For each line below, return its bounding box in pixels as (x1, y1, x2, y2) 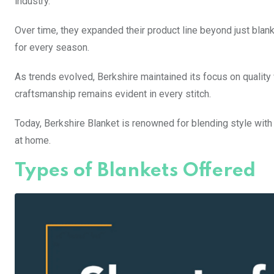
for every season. (15, 41, 89, 53)
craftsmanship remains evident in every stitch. (15, 87, 211, 100)
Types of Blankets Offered (15, 161, 256, 180)
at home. (15, 134, 51, 146)
